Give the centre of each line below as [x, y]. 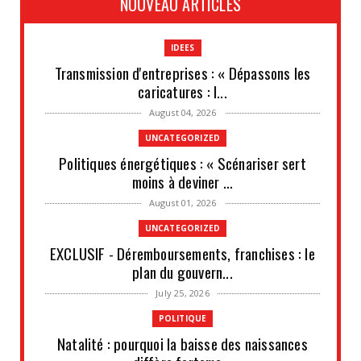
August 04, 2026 [183, 112]
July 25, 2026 [183, 293]
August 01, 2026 [183, 202]
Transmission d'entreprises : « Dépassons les [183, 72]
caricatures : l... [183, 91]
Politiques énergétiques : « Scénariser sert [183, 162]
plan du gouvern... [183, 271]
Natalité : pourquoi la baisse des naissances [183, 343]
